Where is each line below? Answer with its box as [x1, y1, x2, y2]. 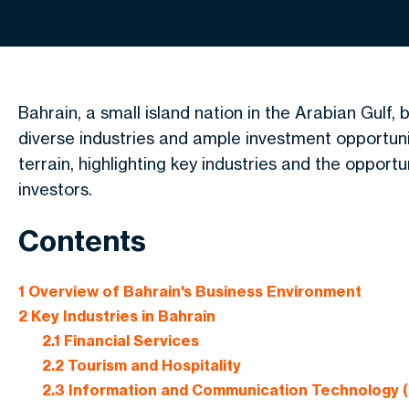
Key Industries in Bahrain [27, 307, 215, 326]
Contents [18, 223, 146, 258]
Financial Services [59, 331, 199, 351]
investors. [18, 179, 92, 199]
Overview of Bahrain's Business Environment [25, 282, 362, 301]
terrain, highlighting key [18, 153, 202, 173]
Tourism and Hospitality [63, 356, 241, 375]
